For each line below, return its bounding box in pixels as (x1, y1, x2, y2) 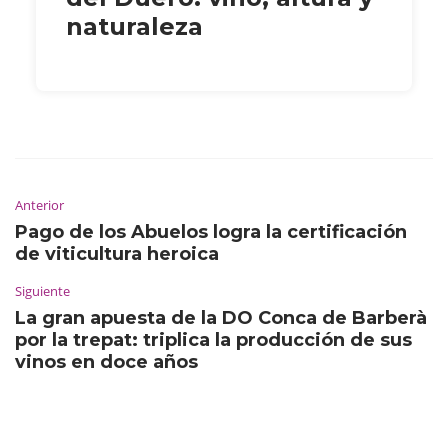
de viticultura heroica (15, 242, 219, 265)
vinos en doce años (15, 350, 198, 373)
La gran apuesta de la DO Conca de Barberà (15, 306, 427, 329)
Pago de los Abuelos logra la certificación (15, 220, 407, 243)
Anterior (15, 195, 64, 214)
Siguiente (15, 281, 70, 300)
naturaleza (66, 11, 203, 41)
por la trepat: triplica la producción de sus (15, 328, 412, 351)
